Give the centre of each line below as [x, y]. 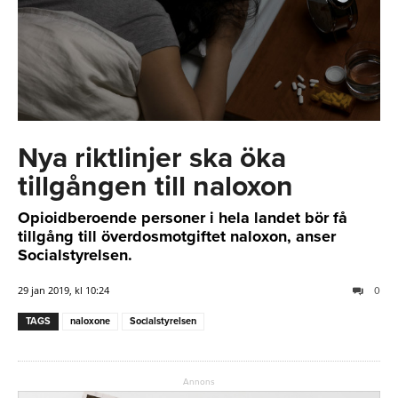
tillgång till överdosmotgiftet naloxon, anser [177, 237]
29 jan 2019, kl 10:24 [64, 291]
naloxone [90, 322]
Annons [199, 382]
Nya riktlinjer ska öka [152, 159]
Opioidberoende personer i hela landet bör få [183, 218]
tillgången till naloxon [155, 187]
